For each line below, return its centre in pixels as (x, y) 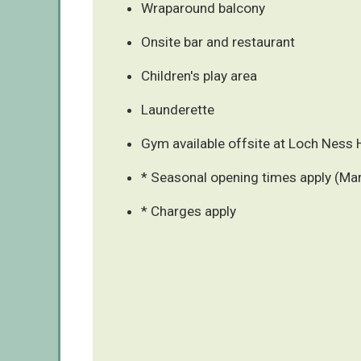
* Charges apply (189, 211)
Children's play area (199, 75)
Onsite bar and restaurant (218, 41)
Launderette (178, 109)
